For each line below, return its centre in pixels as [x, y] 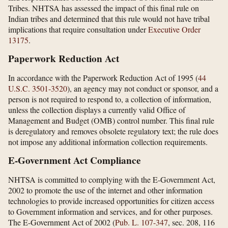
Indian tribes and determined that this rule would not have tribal [109, 19]
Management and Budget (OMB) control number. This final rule [111, 121]
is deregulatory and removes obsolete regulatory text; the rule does [113, 131]
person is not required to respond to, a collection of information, [110, 99]
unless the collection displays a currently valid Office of [97, 110]
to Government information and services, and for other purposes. [110, 212]
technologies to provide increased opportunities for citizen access [111, 201]
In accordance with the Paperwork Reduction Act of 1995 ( [103, 78]
